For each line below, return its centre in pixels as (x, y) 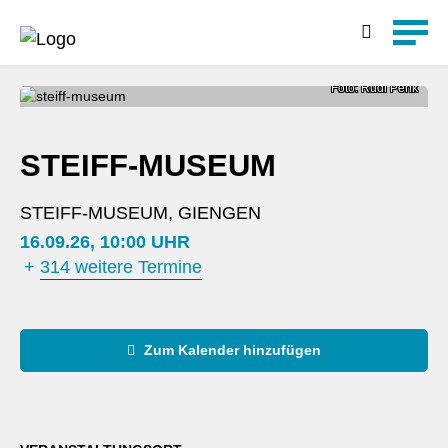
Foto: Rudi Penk (374, 87)
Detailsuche (224, 12)
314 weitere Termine (120, 267)
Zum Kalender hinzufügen (231, 349)
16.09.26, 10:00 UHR (105, 241)
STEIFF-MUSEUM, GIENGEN (140, 213)
